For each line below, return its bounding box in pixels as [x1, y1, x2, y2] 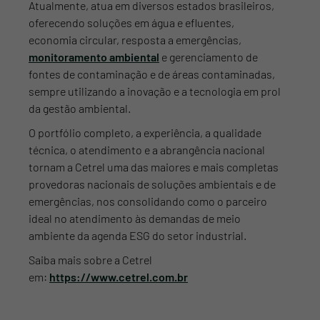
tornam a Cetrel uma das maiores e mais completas [29, 159, 279, 174]
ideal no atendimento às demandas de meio [29, 211, 241, 225]
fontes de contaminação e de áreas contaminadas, [29, 66, 275, 81]
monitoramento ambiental [29, 49, 159, 64]
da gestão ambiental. [29, 101, 131, 115]
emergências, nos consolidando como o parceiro [29, 194, 267, 208]
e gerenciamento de [159, 49, 258, 64]
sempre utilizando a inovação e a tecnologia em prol [29, 84, 281, 98]
